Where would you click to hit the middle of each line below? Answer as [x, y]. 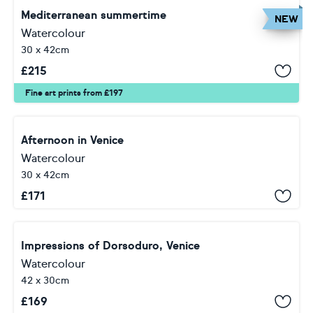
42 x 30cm [45, 281]
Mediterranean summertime [94, 15]
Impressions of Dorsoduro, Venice [110, 246]
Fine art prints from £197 [74, 93]
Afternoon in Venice [72, 140]
